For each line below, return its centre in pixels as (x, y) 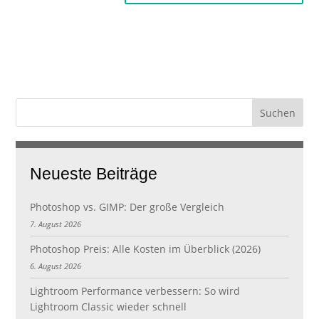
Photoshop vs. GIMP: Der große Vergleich (127, 208)
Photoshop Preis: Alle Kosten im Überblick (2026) (146, 249)
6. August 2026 (56, 266)
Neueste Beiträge (94, 174)
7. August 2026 (56, 224)
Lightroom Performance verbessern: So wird (135, 291)
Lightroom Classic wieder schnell (109, 307)
